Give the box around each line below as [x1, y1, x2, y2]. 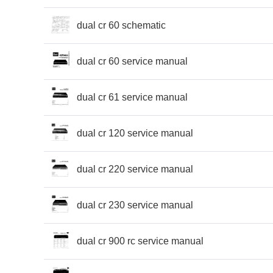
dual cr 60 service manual [77, 55, 188, 66]
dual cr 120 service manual [77, 127, 193, 138]
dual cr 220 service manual [77, 163, 193, 174]
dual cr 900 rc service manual [77, 235, 204, 246]
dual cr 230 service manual [77, 199, 193, 210]
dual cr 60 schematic [77, 19, 166, 30]
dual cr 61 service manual [77, 91, 188, 102]
